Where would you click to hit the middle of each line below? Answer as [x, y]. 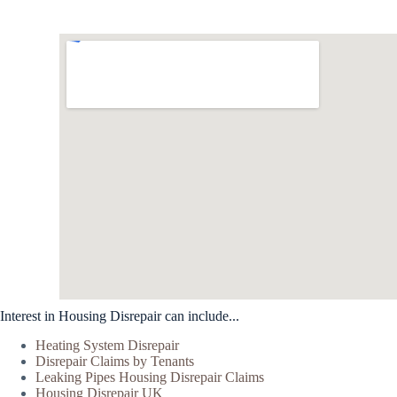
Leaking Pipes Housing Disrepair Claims [150, 377]
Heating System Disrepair [107, 345]
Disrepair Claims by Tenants [115, 361]
